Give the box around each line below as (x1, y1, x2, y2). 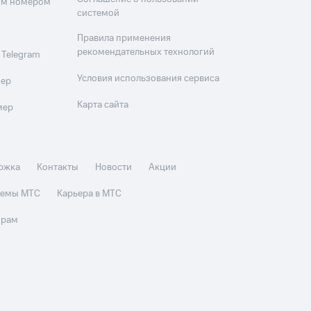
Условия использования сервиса (77, 72, 220, 86)
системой (77, 6, 120, 21)
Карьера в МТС (57, 187, 122, 201)
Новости (95, 160, 133, 175)
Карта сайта (77, 98, 129, 112)
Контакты (37, 160, 79, 175)
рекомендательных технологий (77, 45, 215, 60)
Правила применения (77, 31, 171, 46)
